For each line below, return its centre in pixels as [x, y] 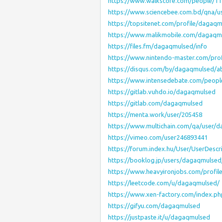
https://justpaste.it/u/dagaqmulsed [159, 217]
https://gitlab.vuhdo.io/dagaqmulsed [162, 92]
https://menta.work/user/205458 [155, 114]
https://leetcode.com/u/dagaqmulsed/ [164, 183]
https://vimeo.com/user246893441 [158, 137]
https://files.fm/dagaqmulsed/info [158, 46]
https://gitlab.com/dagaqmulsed [155, 103]
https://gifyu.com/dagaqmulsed [154, 206]
